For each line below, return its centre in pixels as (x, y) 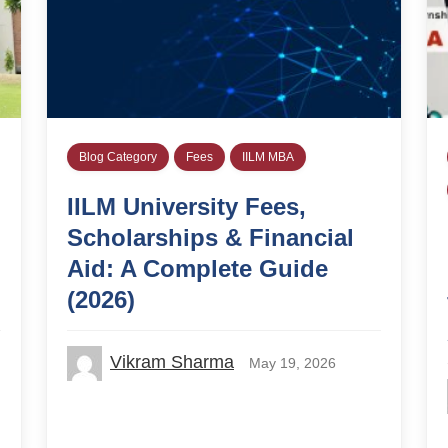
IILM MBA (268, 156)
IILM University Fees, (186, 206)
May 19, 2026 (292, 362)
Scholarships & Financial (210, 237)
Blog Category (118, 156)
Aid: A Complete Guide (197, 268)
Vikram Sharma (172, 361)
